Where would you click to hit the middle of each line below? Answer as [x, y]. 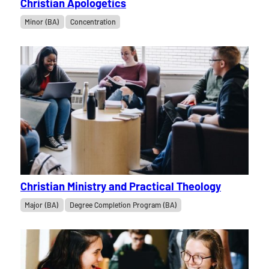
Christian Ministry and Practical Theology [120, 186]
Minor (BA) [42, 22]
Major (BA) [42, 205]
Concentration [93, 22]
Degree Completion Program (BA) [123, 205]
